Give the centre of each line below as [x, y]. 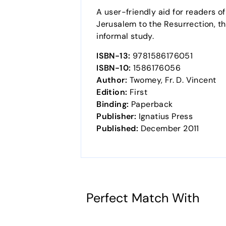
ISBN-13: [114, 55]
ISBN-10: [114, 68]
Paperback [151, 104]
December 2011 [169, 128]
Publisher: [117, 116]
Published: [118, 128]
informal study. [125, 36]
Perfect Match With [143, 198]
